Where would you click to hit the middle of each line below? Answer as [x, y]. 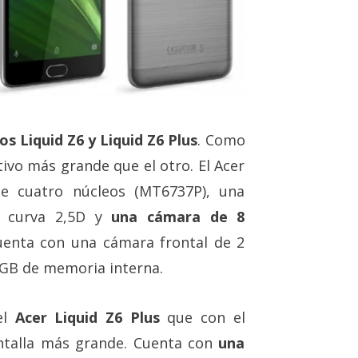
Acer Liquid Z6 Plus [87, 317]
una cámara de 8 [173, 216]
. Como [221, 139]
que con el [202, 317]
